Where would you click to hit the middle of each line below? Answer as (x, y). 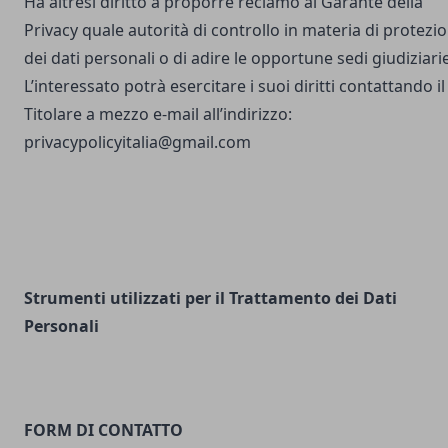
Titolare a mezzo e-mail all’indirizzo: (158, 114)
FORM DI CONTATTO (103, 430)
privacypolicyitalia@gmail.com (137, 142)
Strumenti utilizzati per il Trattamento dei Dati (210, 298)
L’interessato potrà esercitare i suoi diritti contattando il (234, 86)
